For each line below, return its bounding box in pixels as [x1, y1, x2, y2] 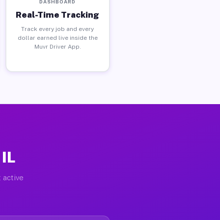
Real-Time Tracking [16, 9, 100, 20]
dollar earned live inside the [17, 34, 98, 41]
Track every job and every [21, 25, 94, 32]
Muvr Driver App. [34, 43, 81, 50]
